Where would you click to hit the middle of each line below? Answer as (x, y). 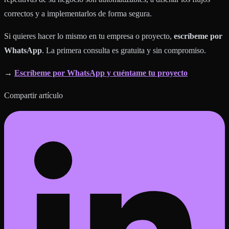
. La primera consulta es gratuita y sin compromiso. (124, 51)
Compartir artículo (33, 96)
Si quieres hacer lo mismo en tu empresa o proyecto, (89, 36)
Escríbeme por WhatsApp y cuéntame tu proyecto (101, 73)
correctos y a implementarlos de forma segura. (78, 14)
